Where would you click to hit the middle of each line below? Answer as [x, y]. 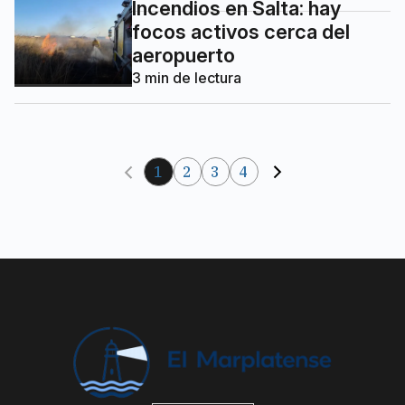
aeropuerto [184, 55]
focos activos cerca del [241, 31]
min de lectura [191, 77]
